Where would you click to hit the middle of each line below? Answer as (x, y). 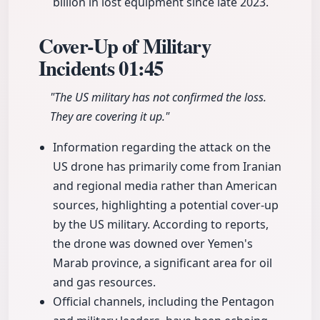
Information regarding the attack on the (162, 147)
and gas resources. (104, 282)
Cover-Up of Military (125, 46)
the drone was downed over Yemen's (153, 244)
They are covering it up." (110, 117)
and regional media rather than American (165, 186)
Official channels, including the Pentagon (164, 302)
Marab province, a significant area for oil (162, 263)
